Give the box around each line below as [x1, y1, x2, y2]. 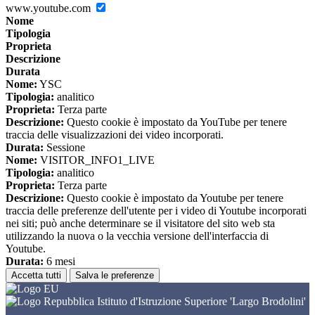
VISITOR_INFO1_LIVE [37, 154, 155, 167]
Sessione [44, 141, 85, 154]
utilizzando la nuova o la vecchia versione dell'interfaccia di [6, 230, 269, 243]
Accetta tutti [11, 270, 61, 281]
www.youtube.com [6, 2, 94, 15]
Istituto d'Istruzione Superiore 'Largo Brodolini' [94, 295, 306, 308]
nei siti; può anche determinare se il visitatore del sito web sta [6, 217, 275, 230]
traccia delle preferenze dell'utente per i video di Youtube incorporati [6, 205, 307, 217]
